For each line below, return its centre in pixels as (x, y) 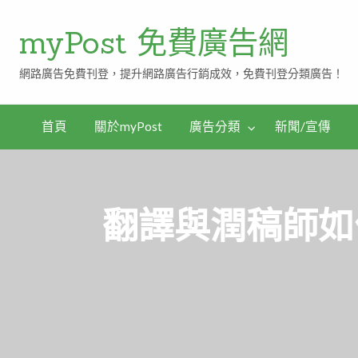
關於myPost (128, 127)
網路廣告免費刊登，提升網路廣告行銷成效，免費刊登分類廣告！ (182, 74)
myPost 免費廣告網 (154, 42)
